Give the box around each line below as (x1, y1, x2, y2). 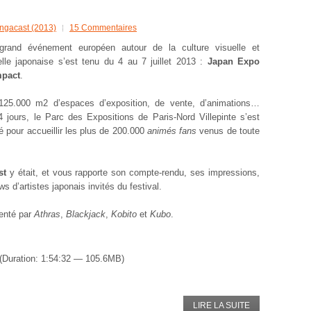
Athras (34, 209, 60, 219)
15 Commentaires (69, 23, 137, 33)
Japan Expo (207, 56, 260, 67)
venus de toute (196, 126, 260, 136)
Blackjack (66, 209, 106, 219)
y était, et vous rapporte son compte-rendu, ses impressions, (6, 167, 260, 178)
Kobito (111, 209, 137, 219)
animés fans (146, 126, 197, 136)
